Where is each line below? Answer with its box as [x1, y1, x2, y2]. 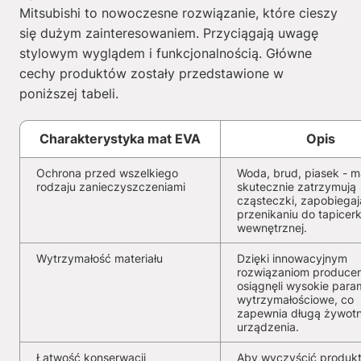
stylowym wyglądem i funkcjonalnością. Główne [19, 45, 312, 61]
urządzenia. [236, 320, 299, 334]
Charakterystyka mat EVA [39, 131, 201, 147]
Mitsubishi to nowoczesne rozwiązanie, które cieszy [19, 5, 338, 21]
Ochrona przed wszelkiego [35, 166, 178, 180]
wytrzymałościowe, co [236, 293, 354, 306]
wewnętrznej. [236, 221, 307, 234]
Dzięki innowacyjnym [236, 251, 347, 265]
